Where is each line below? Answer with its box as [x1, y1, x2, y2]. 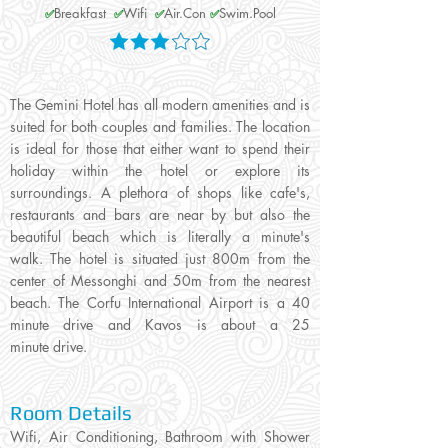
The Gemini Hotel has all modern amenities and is [10, 95, 310, 115]
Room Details [10, 401, 132, 425]
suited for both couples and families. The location [10, 117, 310, 137]
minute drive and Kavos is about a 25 [10, 315, 310, 335]
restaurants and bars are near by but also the [10, 205, 310, 225]
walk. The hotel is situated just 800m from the [10, 249, 310, 269]
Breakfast [53, 4, 114, 23]
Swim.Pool [218, 4, 276, 23]
